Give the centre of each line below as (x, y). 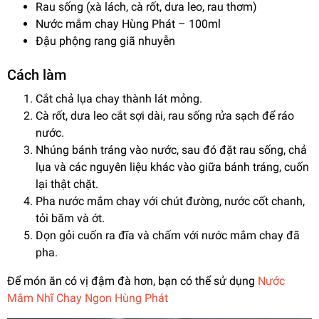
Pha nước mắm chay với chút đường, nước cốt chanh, (170, 202)
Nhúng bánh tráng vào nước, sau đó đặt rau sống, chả (171, 150)
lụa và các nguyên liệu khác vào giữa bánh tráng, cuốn (172, 167)
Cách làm (37, 75)
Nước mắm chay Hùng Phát (105, 24)
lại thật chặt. (67, 184)
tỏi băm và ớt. (70, 219)
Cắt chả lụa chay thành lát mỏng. (119, 99)
